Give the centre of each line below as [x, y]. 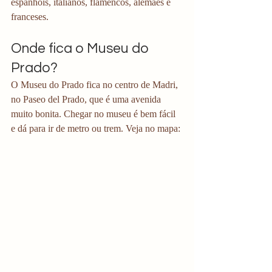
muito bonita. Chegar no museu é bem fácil [94, 114]
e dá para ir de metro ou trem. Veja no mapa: [96, 129]
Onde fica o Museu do [81, 49]
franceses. [31, 17]
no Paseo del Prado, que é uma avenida [87, 100]
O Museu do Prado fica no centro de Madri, [96, 85]
